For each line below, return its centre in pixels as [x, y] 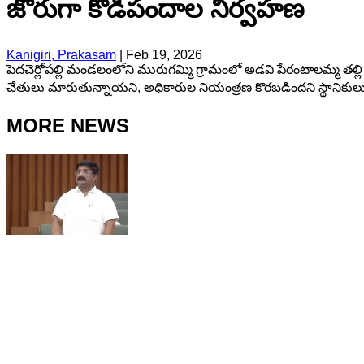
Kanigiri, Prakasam [61, 54]
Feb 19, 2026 [164, 54]
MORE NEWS [68, 125]
